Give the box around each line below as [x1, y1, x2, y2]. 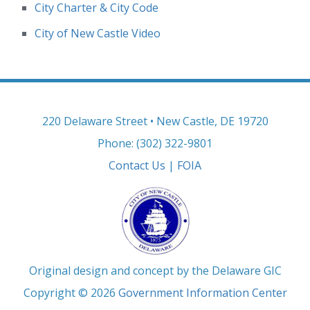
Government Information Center [118, 285, 287, 300]
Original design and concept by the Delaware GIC [28, 263, 282, 278]
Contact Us [109, 158, 165, 173]
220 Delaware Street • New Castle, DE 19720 [42, 113, 268, 129]
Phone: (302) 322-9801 [98, 136, 212, 151]
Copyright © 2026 [23, 285, 118, 300]
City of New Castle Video [35, 26, 161, 41]
